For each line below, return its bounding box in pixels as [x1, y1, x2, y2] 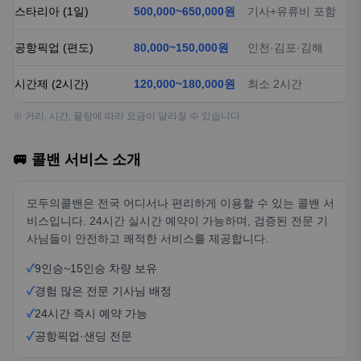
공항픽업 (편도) [15, 41, 93, 54]
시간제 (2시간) [15, 77, 89, 90]
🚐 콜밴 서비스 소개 [13, 151, 141, 168]
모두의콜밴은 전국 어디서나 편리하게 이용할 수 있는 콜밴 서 [27, 197, 334, 210]
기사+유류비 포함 [247, 5, 336, 18]
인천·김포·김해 [247, 41, 323, 54]
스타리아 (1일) [15, 5, 89, 18]
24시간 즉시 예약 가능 [35, 307, 147, 320]
